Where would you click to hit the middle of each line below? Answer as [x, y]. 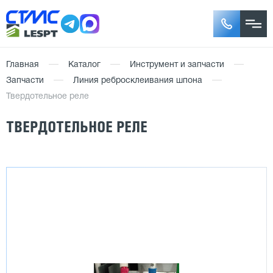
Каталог [84, 65]
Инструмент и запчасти [177, 65]
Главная [23, 65]
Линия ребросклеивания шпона [138, 81]
